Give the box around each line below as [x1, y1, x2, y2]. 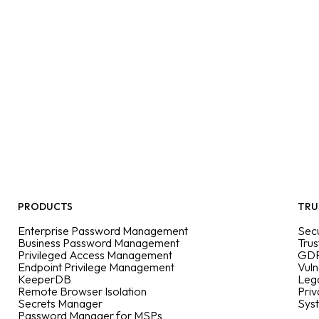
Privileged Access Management [18, 248, 172, 262]
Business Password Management [18, 236, 179, 250]
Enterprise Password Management [18, 224, 188, 238]
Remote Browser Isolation [18, 284, 147, 298]
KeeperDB [18, 272, 71, 286]
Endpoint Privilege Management [18, 260, 174, 274]
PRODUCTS [18, 200, 73, 213]
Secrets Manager [18, 296, 103, 310]
